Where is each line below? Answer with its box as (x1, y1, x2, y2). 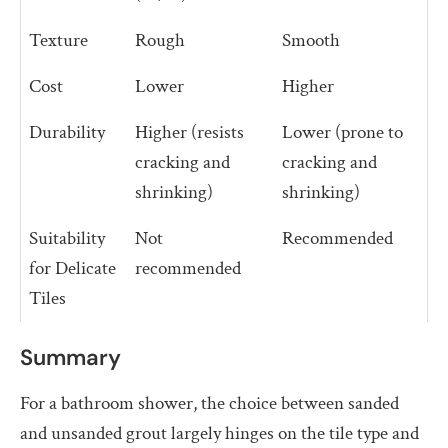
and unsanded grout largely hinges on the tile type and (20, 420, 419, 446)
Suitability (29, 225, 105, 251)
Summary (20, 342, 121, 372)
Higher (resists (135, 119, 244, 145)
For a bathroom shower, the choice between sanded (20, 390, 399, 416)
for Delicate (29, 255, 116, 281)
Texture (29, 27, 88, 53)
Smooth (282, 27, 340, 53)
